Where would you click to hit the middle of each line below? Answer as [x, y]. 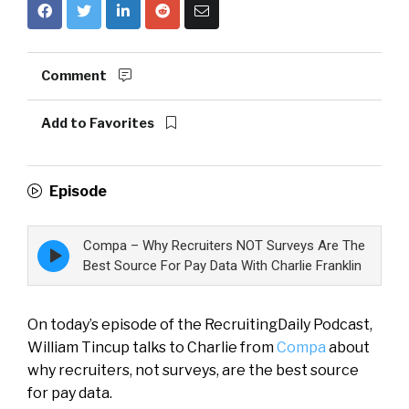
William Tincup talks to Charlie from [152, 347]
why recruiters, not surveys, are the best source [193, 370]
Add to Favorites [99, 123]
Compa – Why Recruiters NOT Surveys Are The [224, 246]
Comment [75, 76]
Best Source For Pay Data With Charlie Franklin [222, 266]
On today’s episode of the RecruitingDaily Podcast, [200, 325]
